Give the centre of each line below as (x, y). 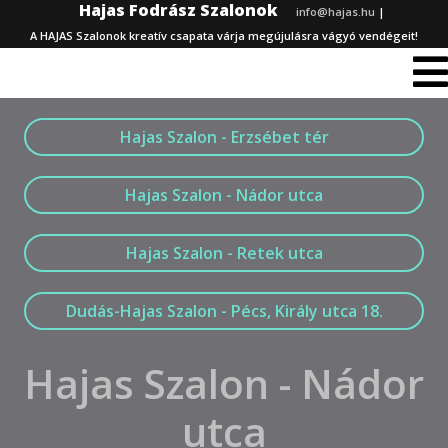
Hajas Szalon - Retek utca (224, 253)
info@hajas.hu (335, 11)
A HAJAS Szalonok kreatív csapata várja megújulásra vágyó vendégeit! (224, 35)
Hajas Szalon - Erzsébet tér (224, 137)
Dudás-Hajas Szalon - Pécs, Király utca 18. (224, 311)
